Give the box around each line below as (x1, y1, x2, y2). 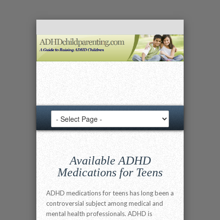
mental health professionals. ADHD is (46, 210, 152, 218)
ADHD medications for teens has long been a (46, 189, 174, 197)
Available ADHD (69, 154, 151, 167)
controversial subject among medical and (46, 199, 163, 207)
